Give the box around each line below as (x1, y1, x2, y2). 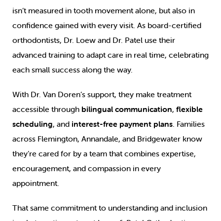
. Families (173, 119, 205, 129)
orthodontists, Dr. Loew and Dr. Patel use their (12, 35, 175, 45)
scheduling (12, 119, 53, 129)
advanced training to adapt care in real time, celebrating (12, 50, 209, 60)
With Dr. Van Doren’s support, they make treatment (12, 89, 191, 100)
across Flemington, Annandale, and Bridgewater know (12, 134, 202, 144)
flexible (176, 104, 203, 114)
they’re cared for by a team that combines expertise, (12, 148, 196, 159)
